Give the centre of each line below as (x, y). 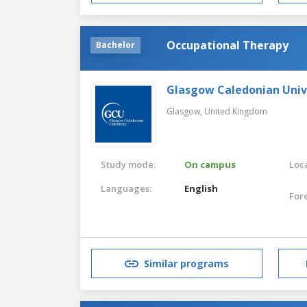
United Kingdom (236, 111)
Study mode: (128, 164)
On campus (210, 164)
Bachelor (115, 45)
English (201, 188)
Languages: (126, 188)
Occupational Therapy (228, 45)
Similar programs (186, 264)
